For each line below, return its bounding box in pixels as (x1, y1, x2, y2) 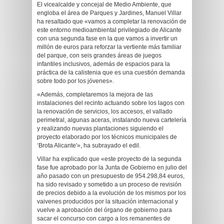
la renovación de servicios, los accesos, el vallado (37, 108, 172, 115)
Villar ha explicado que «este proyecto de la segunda (37, 155, 181, 162)
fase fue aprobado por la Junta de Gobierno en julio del (37, 164, 187, 171)
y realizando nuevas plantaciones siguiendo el (37, 125, 163, 132)
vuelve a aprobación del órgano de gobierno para (37, 206, 172, 213)
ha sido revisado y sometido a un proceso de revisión (37, 181, 181, 188)
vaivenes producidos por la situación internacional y (37, 198, 178, 205)
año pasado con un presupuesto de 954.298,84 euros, (37, 172, 184, 179)
